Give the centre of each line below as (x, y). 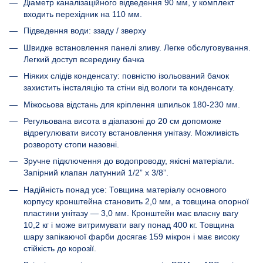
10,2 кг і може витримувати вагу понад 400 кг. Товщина (129, 225)
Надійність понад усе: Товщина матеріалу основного (125, 189)
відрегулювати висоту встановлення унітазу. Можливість (131, 132)
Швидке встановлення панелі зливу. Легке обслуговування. (137, 47)
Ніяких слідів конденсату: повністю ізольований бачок (126, 76)
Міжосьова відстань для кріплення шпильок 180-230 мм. (132, 104)
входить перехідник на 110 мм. (83, 14)
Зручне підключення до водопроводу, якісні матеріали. (129, 161)
